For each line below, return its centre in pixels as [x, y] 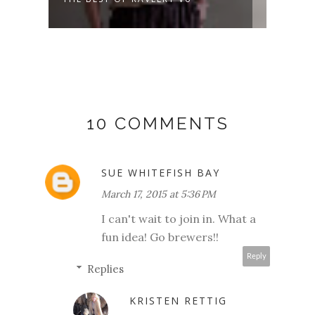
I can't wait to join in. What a [179, 218]
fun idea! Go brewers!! [160, 237]
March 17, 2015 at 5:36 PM [159, 194]
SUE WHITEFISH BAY [161, 172]
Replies [105, 269]
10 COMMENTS [157, 123]
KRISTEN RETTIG [178, 300]
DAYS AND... [95, 13]
